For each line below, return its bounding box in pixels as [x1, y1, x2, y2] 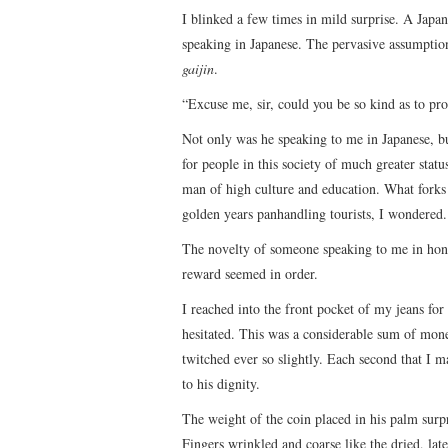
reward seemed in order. [182, 263, 318, 283]
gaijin [182, 58, 214, 78]
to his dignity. [182, 373, 260, 393]
